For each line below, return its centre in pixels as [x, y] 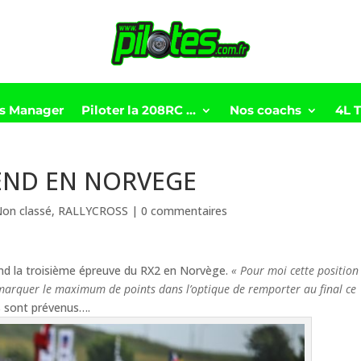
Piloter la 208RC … [139, 110]
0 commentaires [185, 210]
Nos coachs [266, 110]
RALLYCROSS [93, 210]
